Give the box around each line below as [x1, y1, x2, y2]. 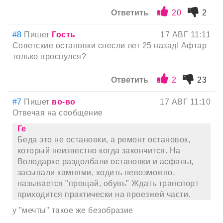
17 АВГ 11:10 [160, 98, 211, 107]
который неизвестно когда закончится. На [17, 146, 181, 155]
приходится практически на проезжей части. [17, 190, 191, 199]
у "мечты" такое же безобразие [12, 206, 133, 215]
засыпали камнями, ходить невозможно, [17, 168, 175, 177]
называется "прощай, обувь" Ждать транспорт [17, 179, 199, 188]
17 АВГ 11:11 [160, 30, 211, 39]
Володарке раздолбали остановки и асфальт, [17, 157, 194, 166]
